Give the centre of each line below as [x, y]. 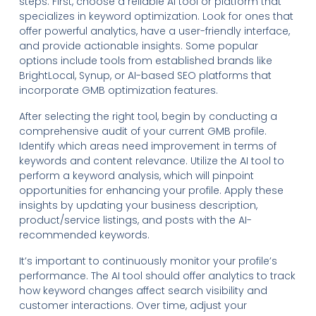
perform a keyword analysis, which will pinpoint [136, 175]
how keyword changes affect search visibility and [143, 290]
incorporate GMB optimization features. [118, 90]
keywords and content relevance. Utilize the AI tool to [151, 160]
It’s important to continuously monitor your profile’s [148, 261]
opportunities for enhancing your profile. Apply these [151, 190]
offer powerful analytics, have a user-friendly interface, [154, 31]
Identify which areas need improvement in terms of [147, 146]
